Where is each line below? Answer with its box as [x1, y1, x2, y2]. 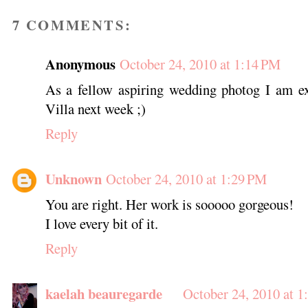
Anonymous [45, 53, 115, 74]
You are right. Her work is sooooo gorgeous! [45, 194, 294, 214]
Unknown [45, 168, 102, 189]
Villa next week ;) [45, 98, 146, 118]
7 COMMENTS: [12, 14, 132, 35]
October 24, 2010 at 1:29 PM [105, 168, 267, 188]
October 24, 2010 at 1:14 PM [119, 54, 280, 74]
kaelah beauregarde [45, 283, 162, 304]
